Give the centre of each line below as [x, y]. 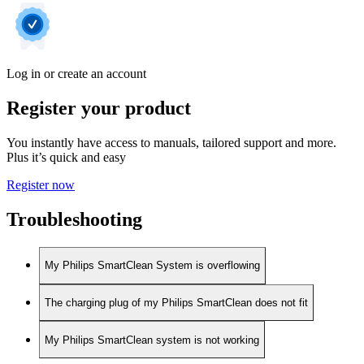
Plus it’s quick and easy [66, 158]
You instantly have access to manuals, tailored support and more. [171, 143]
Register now [41, 185]
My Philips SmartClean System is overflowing [152, 266]
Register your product [99, 108]
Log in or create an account [76, 74]
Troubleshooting [74, 219]
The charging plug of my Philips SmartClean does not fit [176, 302]
